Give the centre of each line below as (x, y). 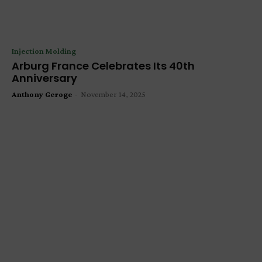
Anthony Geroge (42, 94)
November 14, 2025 (113, 94)
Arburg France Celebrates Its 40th (103, 65)
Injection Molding (44, 51)
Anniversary (44, 78)
